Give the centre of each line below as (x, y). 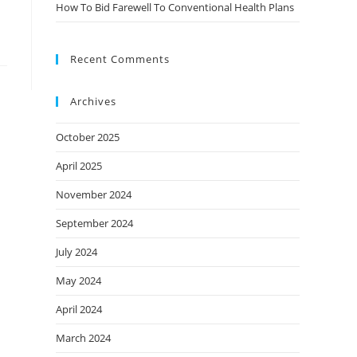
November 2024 (94, 194)
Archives (93, 101)
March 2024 (83, 338)
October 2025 (88, 137)
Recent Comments (120, 59)
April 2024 (79, 309)
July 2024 (76, 252)
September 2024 (94, 223)
